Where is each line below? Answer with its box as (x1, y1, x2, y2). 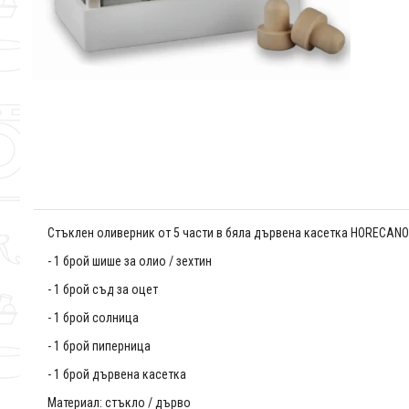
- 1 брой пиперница (47, 339, 151, 354)
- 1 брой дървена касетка (47, 367, 186, 383)
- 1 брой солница (47, 310, 139, 326)
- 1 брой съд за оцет (47, 282, 158, 298)
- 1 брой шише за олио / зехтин (47, 254, 212, 269)
